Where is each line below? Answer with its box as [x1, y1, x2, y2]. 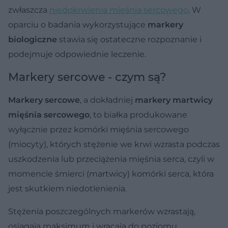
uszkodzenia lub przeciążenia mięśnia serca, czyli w [8, 154, 214, 164]
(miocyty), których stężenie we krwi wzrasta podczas [8, 139, 220, 149]
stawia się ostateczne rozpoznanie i [57, 34, 202, 44]
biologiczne [8, 34, 57, 44]
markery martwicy [135, 95, 213, 105]
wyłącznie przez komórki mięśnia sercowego [8, 124, 189, 134]
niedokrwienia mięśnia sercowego [49, 5, 188, 15]
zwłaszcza [8, 5, 49, 15]
